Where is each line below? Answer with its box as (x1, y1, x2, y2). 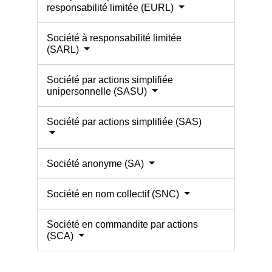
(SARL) (47, 44, 82, 55)
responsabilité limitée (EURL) (47, 2, 177, 13)
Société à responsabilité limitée (47, 32, 182, 43)
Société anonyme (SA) (47, 158, 147, 169)
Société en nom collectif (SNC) (47, 188, 182, 199)
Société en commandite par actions (47, 219, 199, 229)
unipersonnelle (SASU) (47, 86, 150, 97)
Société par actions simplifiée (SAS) (47, 116, 202, 127)
